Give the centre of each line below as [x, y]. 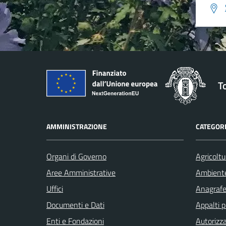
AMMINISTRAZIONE [77, 126]
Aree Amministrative [81, 172]
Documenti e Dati [75, 205]
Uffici [55, 188]
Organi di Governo [76, 156]
